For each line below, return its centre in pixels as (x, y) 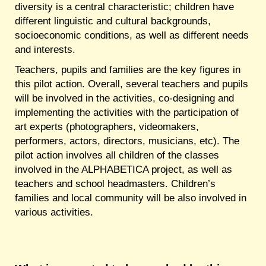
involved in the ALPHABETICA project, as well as (123, 170)
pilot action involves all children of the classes (117, 155)
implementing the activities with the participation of (127, 113)
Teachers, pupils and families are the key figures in (128, 70)
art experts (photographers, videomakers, (107, 127)
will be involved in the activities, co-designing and (124, 98)
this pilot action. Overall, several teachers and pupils (132, 84)
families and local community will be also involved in (131, 198)
